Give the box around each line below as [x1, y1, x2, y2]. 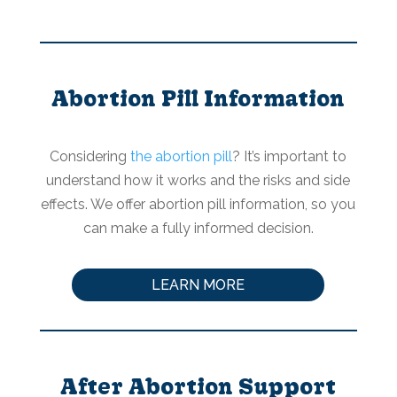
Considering [50, 148, 131, 166]
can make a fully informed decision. [82, 220, 314, 237]
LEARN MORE [152, 276, 245, 294]
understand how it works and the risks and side [46, 172, 351, 190]
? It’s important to [232, 148, 347, 166]
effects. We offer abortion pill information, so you [41, 196, 356, 214]
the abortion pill [130, 148, 233, 166]
